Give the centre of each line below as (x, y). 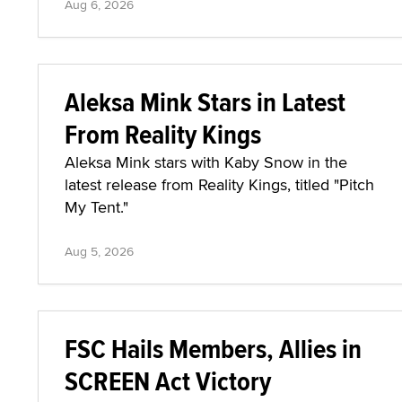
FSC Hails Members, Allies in (213, 349)
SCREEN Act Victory (168, 381)
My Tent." (96, 207)
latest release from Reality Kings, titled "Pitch (219, 184)
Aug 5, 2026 (99, 251)
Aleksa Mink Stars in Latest (205, 102)
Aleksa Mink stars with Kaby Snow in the (206, 162)
